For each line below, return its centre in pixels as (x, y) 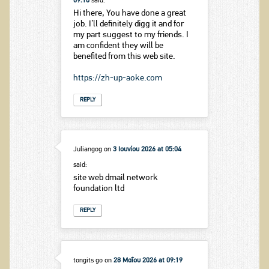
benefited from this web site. (124, 56)
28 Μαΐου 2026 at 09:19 (148, 260)
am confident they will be (118, 46)
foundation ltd (98, 189)
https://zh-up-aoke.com (117, 78)
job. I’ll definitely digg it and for (128, 24)
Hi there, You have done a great (129, 13)
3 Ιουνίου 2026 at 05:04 (147, 150)
